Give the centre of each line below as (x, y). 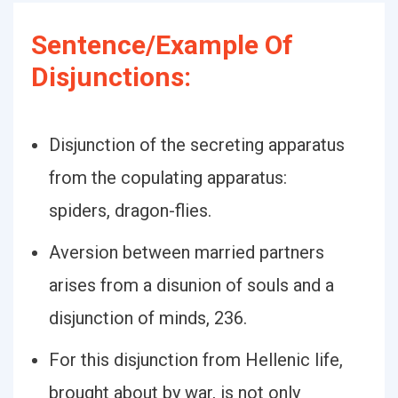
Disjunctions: (111, 77)
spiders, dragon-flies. (130, 211)
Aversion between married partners (187, 252)
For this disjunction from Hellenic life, (196, 360)
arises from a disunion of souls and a (191, 285)
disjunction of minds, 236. (148, 318)
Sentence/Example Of (162, 45)
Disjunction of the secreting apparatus (197, 145)
